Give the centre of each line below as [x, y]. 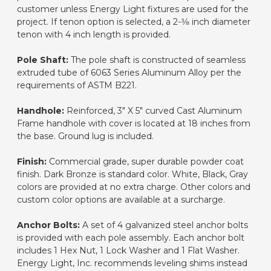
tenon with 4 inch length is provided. [94, 34]
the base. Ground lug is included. [85, 136]
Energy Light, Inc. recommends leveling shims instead [132, 263]
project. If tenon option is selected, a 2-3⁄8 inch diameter [134, 21]
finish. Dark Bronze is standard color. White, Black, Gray [132, 174]
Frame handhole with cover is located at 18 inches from [134, 123]
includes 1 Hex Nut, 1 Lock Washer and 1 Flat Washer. [128, 250]
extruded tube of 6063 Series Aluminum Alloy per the [129, 72]
